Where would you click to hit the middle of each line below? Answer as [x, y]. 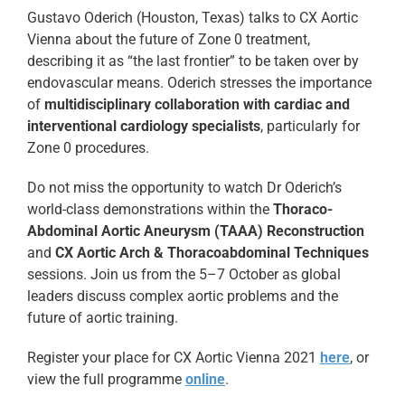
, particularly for [310, 126]
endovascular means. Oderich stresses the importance [199, 82]
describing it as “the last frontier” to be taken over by [193, 61]
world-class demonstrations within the [150, 209]
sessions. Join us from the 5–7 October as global [184, 274]
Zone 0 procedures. [88, 147]
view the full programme [106, 379]
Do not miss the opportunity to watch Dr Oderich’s [184, 187]
